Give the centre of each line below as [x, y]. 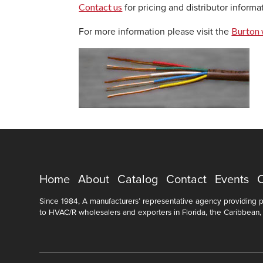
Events [232, 179]
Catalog [138, 179]
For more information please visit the [155, 31]
